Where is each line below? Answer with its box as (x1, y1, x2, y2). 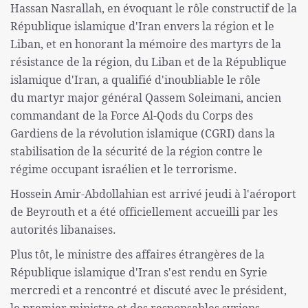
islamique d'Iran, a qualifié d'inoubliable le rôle (10, 72, 261, 88)
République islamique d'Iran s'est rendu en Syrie (10, 265, 267, 280)
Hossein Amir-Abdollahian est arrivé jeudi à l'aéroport (10, 186, 296, 202)
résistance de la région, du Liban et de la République (10, 54, 287, 70)
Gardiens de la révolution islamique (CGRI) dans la (10, 126, 275, 142)
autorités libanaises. (10, 222, 116, 238)
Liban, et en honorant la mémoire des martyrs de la (10, 36, 281, 52)
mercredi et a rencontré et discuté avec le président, (10, 283, 287, 298)
